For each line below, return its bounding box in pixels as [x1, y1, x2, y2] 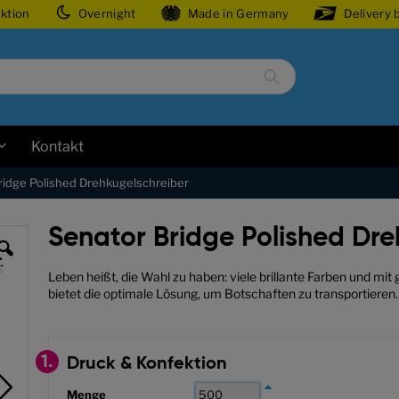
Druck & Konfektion [66, 355, 227, 374]
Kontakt [31, 137, 84, 155]
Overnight [77, 6, 136, 20]
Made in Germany [187, 6, 289, 20]
